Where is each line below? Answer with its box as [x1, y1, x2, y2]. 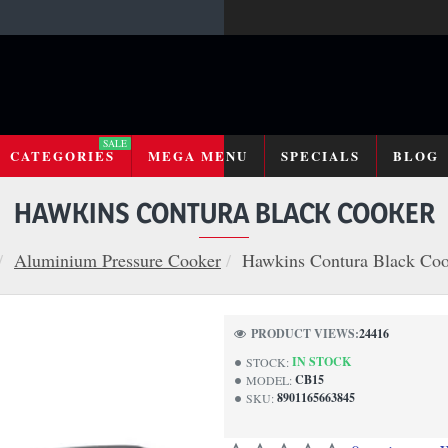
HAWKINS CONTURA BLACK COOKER [13, 195, 435, 230]
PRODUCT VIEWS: [251, 325, 359, 342]
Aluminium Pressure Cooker [14, 248, 221, 272]
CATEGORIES [9, 145, 115, 165]
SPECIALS [280, 145, 360, 165]
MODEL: [246, 372, 292, 388]
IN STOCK [292, 353, 351, 370]
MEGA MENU [147, 145, 248, 165]
